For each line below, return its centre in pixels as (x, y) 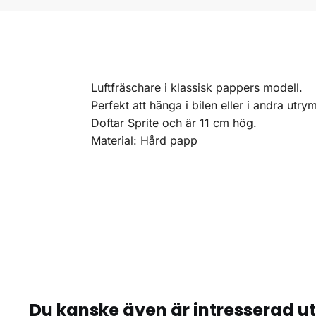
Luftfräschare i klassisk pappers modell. (196, 87)
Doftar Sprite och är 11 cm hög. (174, 123)
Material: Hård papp (144, 140)
